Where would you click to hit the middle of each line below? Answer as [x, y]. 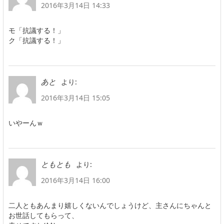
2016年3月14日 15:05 [75, 97]
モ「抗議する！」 [36, 30]
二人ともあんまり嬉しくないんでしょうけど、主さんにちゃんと [110, 205]
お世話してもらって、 [43, 215]
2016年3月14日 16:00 [75, 180]
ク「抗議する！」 [36, 40]
